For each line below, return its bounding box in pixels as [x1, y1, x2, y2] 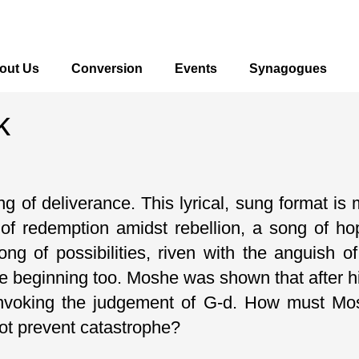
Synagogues [249, 62, 327, 75]
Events [175, 62, 217, 75]
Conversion [71, 62, 143, 75]
